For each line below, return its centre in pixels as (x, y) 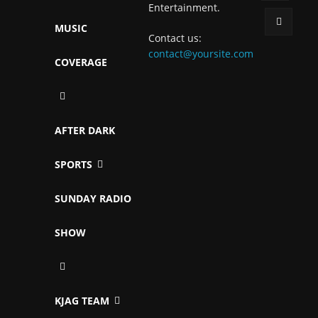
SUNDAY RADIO (93, 198)
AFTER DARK (85, 130)
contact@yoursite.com (201, 53)
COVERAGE (81, 62)
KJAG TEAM (82, 300)
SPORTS (73, 164)
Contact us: (175, 38)
